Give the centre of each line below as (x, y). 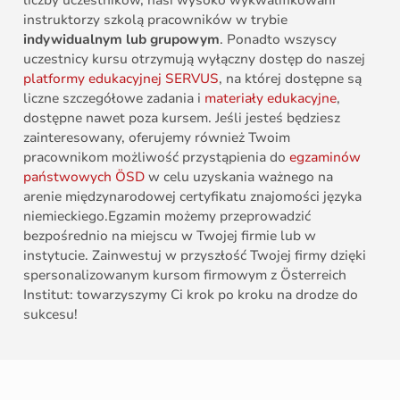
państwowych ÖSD (84, 176)
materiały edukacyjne (271, 98)
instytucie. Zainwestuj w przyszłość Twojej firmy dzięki (195, 255)
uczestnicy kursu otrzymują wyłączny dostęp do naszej (194, 58)
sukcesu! (50, 314)
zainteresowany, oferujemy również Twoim (157, 137)
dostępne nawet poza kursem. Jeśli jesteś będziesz (182, 117)
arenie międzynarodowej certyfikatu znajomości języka (192, 196)
